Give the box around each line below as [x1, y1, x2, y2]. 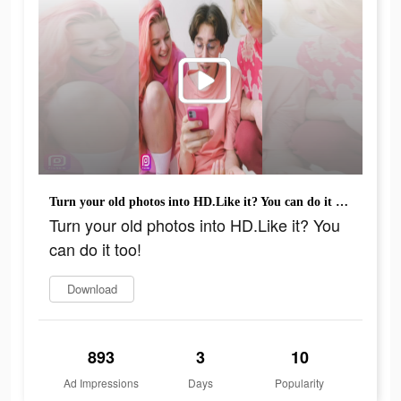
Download [66, 280, 117, 298]
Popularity [275, 375, 325, 391]
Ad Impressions [64, 375, 140, 391]
